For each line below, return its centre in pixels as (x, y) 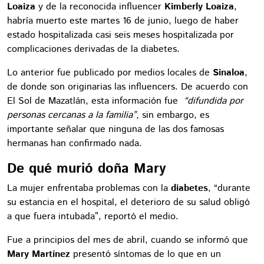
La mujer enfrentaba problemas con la (89, 188)
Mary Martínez (40, 254)
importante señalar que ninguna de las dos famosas (115, 129)
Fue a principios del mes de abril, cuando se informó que (128, 240)
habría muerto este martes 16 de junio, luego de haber (123, 21)
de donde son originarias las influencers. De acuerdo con (128, 87)
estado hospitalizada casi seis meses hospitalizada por (121, 35)
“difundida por (212, 101)
